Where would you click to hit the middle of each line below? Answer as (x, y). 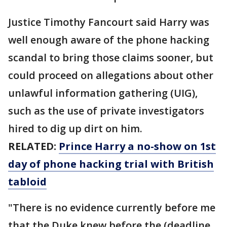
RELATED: (33, 146)
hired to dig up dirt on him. (75, 129)
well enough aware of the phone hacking (109, 40)
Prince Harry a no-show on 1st (137, 146)
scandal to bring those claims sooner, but (111, 58)
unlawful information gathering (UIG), (103, 93)
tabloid (27, 182)
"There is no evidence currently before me (112, 208)
